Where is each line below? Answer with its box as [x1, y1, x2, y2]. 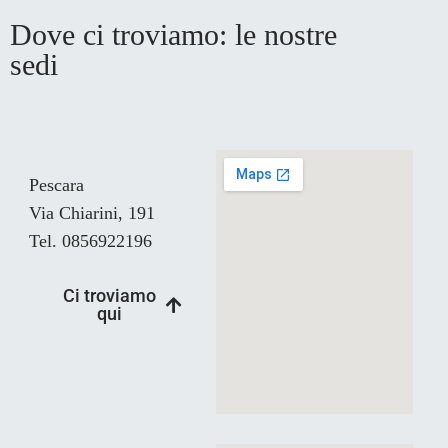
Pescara [29, 175, 84, 195]
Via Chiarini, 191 [29, 203, 155, 223]
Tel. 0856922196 [29, 231, 152, 251]
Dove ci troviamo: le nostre [10, 18, 337, 51]
